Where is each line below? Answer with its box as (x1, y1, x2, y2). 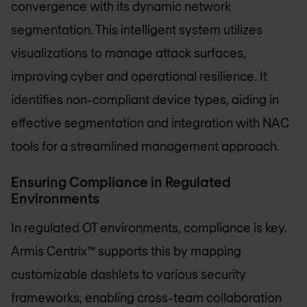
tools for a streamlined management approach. (11, 138, 280, 154)
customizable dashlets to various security (11, 266, 246, 282)
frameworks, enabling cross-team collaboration (11, 289, 282, 305)
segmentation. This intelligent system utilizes (11, 22, 262, 38)
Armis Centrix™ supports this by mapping (11, 243, 241, 258)
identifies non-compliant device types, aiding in (11, 92, 279, 108)
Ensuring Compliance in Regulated (11, 173, 231, 191)
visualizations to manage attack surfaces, (11, 45, 246, 61)
